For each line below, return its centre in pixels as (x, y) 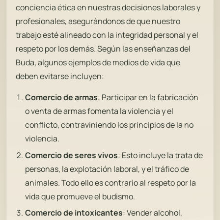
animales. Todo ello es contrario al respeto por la (111, 182)
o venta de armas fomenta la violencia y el (99, 111)
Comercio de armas (62, 97)
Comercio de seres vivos (72, 155)
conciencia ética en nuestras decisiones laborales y (108, 8)
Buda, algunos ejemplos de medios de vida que (98, 63)
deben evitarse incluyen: (60, 76)
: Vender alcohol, (153, 212)
